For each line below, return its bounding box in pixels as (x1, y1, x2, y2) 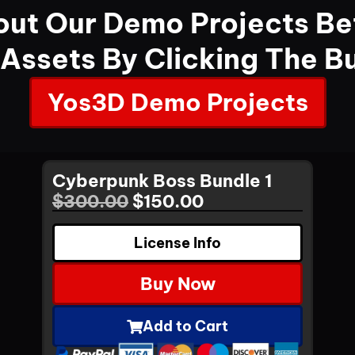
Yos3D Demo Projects (47, 87, 308, 118)
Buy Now (139, 273, 216, 296)
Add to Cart (143, 317, 228, 336)
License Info (134, 234, 221, 253)
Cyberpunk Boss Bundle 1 (52, 170, 272, 193)
